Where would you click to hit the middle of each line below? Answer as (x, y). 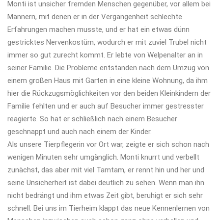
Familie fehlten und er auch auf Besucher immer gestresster (106, 106)
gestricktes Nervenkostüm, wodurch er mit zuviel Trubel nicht (107, 42)
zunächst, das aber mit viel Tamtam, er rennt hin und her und (106, 170)
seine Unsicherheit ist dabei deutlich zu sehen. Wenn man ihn (106, 183)
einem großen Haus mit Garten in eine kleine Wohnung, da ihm (108, 81)
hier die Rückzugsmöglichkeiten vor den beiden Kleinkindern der (109, 93)
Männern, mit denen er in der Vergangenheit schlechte (95, 17)
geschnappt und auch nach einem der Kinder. (80, 132)
